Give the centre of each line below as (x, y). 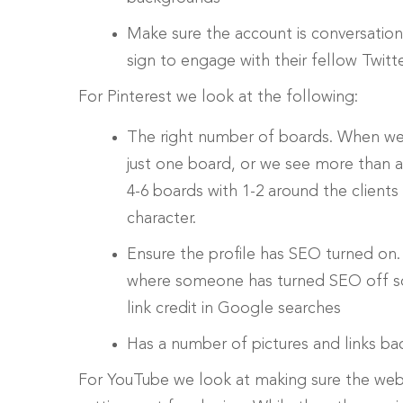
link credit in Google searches (234, 308)
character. (161, 218)
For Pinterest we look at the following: (218, 97)
